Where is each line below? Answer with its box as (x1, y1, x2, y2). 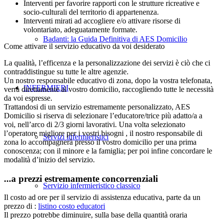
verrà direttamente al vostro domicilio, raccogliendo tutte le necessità (4, 85, 214, 93)
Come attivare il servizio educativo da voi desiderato (4, 42, 165, 50)
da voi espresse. (4, 93, 52, 102)
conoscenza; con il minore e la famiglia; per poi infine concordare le (4, 146, 212, 155)
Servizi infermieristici (43, 132, 109, 141)
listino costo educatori (38, 202, 105, 211)
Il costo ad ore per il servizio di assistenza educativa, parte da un (4, 193, 200, 202)
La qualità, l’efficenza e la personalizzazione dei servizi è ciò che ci (4, 58, 210, 67)
